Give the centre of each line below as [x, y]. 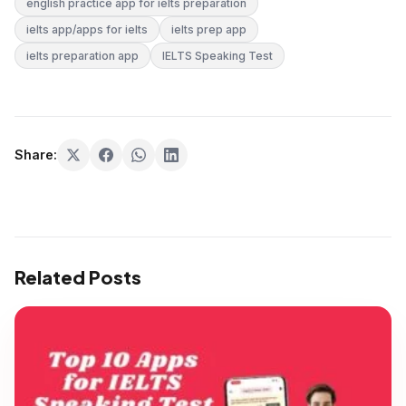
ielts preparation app [82, 56]
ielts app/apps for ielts [87, 30]
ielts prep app [209, 30]
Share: [36, 155]
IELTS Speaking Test [217, 56]
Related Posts [78, 277]
